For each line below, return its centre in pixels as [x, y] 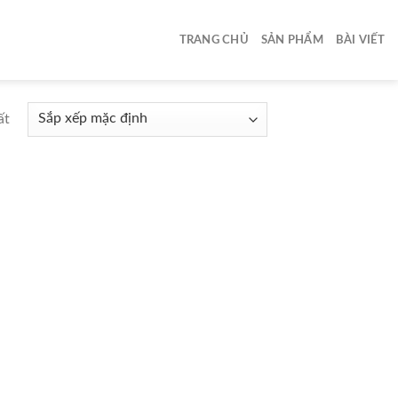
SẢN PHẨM [292, 40]
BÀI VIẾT [360, 40]
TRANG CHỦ [214, 40]
